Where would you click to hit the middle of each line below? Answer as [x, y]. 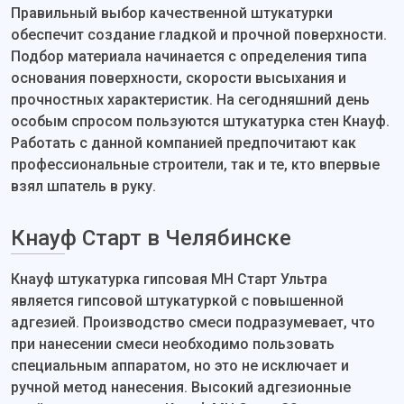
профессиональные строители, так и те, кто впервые [195, 165]
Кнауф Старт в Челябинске [151, 238]
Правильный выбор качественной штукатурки [172, 13]
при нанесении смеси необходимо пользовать [173, 344]
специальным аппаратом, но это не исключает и [180, 366]
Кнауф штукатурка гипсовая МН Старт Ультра [169, 279]
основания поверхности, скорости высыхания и [179, 78]
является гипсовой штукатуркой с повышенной [177, 301]
